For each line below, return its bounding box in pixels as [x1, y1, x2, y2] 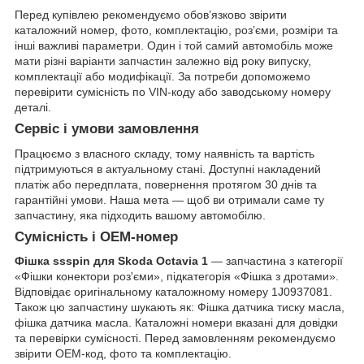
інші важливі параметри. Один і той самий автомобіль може [15, 38, 333, 52]
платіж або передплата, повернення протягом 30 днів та [15, 177, 317, 191]
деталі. [15, 100, 51, 114]
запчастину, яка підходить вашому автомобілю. [15, 208, 266, 222]
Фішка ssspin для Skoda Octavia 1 [15, 254, 208, 268]
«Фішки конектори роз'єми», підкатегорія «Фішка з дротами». [15, 270, 339, 284]
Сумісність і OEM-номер [15, 228, 178, 245]
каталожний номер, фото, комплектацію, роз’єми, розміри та [15, 23, 338, 37]
